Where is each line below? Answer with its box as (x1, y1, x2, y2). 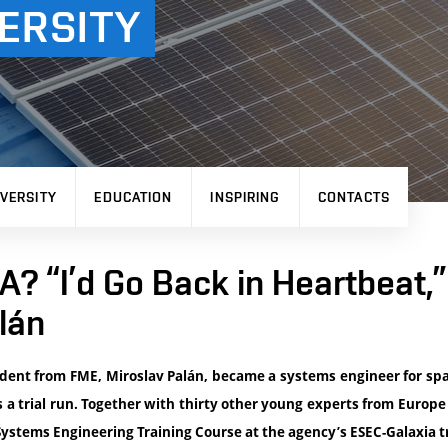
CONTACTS (318, 189, 390, 205)
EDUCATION (94, 189, 173, 205)
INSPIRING (210, 189, 281, 205)
